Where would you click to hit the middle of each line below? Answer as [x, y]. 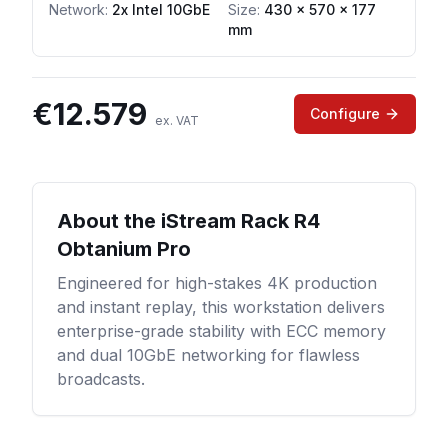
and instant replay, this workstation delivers [221, 307]
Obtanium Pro [124, 249]
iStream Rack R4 [240, 221]
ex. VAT [177, 120]
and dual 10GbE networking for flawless [208, 355]
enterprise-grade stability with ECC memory [221, 331]
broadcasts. [101, 379]
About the [109, 221]
